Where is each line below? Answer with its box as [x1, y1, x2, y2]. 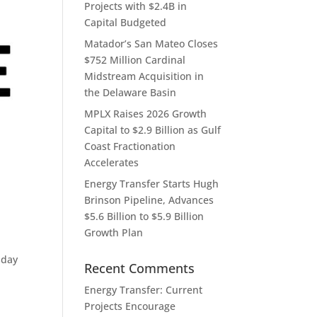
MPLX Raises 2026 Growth [84, 106, 207, 120]
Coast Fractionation [84, 139, 176, 153]
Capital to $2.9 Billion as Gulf [84, 122, 221, 137]
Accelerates [84, 155, 139, 169]
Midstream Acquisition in [84, 69, 204, 83]
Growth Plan [84, 225, 144, 239]
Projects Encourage [84, 299, 176, 313]
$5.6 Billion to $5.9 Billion [84, 209, 204, 223]
